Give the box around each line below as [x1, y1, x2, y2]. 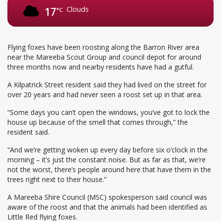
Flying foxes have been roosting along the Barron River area [7, 42, 199, 52]
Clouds [67, 4, 89, 14]
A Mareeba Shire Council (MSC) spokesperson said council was [7, 192, 207, 202]
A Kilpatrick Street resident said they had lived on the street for [7, 80, 207, 90]
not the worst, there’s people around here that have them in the [7, 165, 211, 175]
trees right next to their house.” [7, 175, 107, 184]
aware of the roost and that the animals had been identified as [7, 202, 207, 212]
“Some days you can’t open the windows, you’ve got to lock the [7, 108, 210, 117]
